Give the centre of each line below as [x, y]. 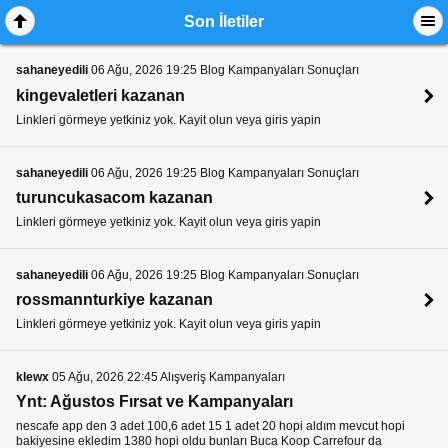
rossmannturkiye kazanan [114, 299]
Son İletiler [224, 22]
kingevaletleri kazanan [100, 95]
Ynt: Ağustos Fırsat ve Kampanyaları [154, 401]
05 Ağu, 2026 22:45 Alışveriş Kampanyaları [167, 376]
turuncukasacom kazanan [114, 197]
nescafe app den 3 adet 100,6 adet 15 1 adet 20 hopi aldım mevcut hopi [210, 426]
